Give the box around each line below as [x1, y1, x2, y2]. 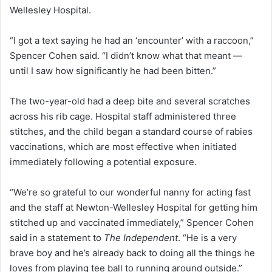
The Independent [104, 232, 178, 244]
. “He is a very [178, 232, 237, 244]
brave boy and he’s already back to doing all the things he [10, 247, 255, 259]
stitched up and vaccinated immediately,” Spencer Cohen [10, 217, 254, 229]
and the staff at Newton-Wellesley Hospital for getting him [10, 202, 257, 214]
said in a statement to [10, 232, 104, 244]
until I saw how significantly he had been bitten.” [10, 65, 216, 77]
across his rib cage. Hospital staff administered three [10, 110, 236, 123]
